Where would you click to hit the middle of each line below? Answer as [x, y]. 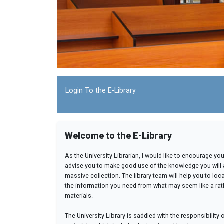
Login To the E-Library [101, 91]
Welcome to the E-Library [118, 136]
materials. [79, 196]
